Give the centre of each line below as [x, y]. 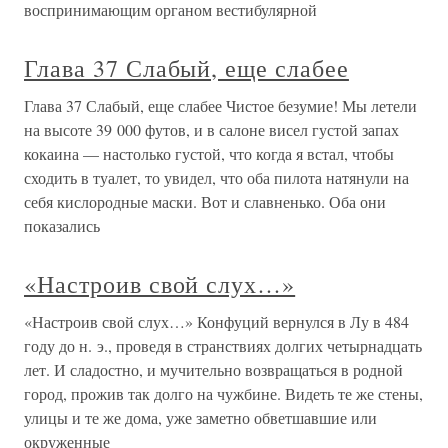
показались [62, 225]
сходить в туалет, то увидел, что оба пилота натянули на [216, 177]
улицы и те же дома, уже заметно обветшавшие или [200, 417]
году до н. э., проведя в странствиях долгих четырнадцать [223, 345]
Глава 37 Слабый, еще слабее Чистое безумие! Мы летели [220, 105]
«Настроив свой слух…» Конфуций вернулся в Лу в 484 [216, 321]
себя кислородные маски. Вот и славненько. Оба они [205, 201]
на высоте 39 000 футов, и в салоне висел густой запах [211, 129]
